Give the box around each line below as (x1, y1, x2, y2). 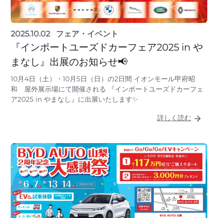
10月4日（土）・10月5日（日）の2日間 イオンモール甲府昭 (11, 74, 195, 84)
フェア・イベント (56, 29, 118, 39)
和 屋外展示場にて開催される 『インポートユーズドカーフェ (11, 85, 203, 94)
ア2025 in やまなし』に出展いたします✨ (11, 95, 138, 104)
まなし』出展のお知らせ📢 (11, 56, 127, 68)
